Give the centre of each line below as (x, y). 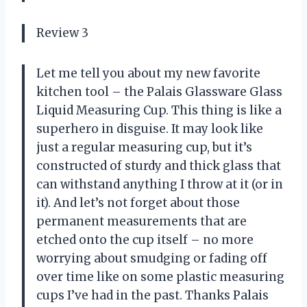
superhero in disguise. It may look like (150, 128)
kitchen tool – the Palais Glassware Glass (159, 91)
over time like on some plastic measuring (160, 277)
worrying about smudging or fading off (152, 258)
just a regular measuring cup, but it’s (144, 147)
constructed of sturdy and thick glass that (159, 165)
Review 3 (62, 33)
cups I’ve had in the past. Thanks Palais (152, 295)
